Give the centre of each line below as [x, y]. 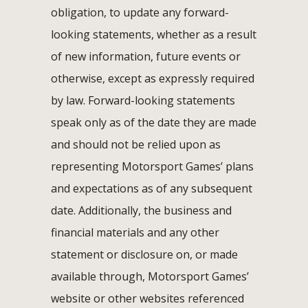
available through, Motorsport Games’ [150, 276]
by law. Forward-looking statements [143, 100]
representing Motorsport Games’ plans [152, 166]
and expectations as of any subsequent [152, 188]
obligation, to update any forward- [140, 12]
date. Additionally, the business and [141, 210]
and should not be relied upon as [136, 144]
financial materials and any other [135, 232]
